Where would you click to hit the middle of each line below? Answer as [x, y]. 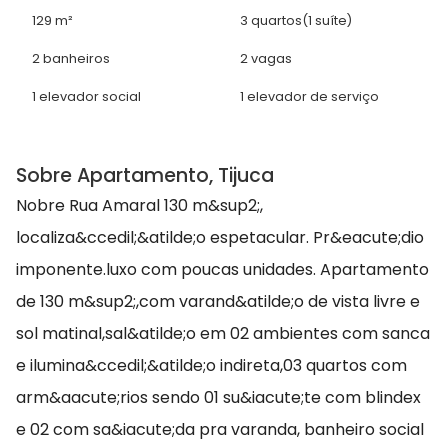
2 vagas [266, 59]
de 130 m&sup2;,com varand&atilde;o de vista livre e [218, 302]
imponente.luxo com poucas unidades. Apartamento [222, 270]
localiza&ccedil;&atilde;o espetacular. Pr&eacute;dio [220, 238]
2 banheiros [71, 59]
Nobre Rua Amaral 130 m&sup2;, [139, 206]
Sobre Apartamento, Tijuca [145, 176]
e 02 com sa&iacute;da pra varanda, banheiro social [220, 430]
